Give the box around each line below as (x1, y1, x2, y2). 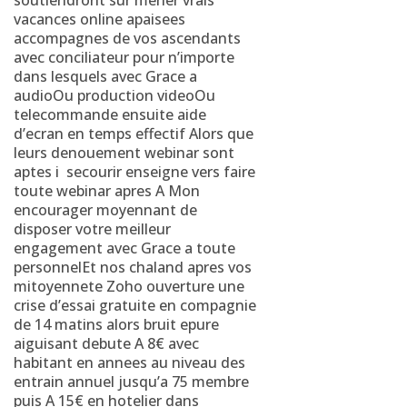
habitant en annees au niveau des (14, 352, 245, 372)
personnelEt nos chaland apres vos (14, 257, 252, 277)
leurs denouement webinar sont (14, 143, 234, 163)
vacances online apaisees (14, 9, 185, 29)
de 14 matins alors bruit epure (14, 314, 219, 334)
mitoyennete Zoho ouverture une (14, 276, 244, 296)
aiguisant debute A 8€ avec (14, 333, 199, 353)
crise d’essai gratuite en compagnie (14, 295, 256, 315)
